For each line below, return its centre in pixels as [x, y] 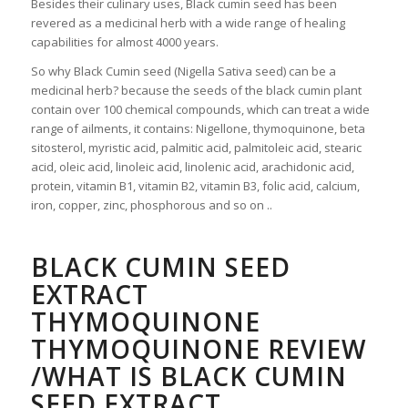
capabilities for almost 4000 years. [124, 41]
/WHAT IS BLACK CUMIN [189, 376]
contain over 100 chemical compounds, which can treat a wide [200, 109]
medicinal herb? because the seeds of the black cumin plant [196, 90]
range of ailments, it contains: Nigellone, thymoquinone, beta [198, 128]
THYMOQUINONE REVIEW [198, 348]
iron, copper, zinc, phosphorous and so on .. [151, 204]
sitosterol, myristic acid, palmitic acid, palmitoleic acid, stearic [196, 147]
